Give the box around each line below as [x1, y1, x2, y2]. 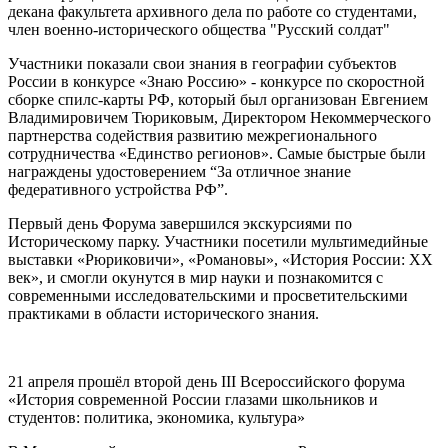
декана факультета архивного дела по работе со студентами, [8, 3, 417, 21]
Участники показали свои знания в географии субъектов [8, 55, 397, 73]
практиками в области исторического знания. [8, 305, 323, 323]
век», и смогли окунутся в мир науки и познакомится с [8, 269, 383, 287]
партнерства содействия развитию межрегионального [8, 127, 377, 145]
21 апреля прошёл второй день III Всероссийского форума [8, 373, 405, 391]
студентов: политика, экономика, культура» [8, 409, 305, 427]
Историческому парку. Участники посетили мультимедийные [8, 233, 428, 251]
